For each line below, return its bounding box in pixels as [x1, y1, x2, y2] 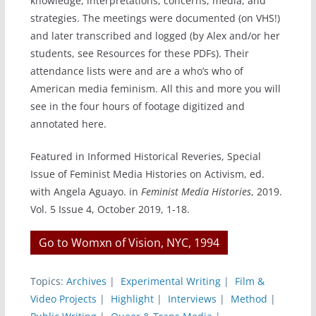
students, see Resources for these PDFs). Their [30, 47, 249, 61]
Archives [66, 274, 107, 288]
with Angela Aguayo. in [30, 185, 141, 199]
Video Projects [30, 292, 97, 306]
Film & [234, 274, 265, 288]
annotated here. [30, 117, 107, 131]
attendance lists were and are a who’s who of [30, 64, 243, 78]
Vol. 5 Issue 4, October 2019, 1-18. [30, 202, 190, 217]
